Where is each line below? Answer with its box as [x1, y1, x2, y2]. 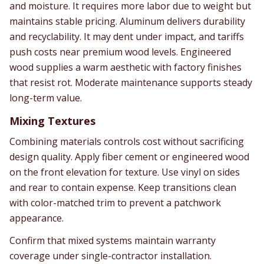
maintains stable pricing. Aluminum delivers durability [9, 15, 245, 28]
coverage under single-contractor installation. [9, 249, 212, 262]
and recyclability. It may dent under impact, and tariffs [9, 30, 244, 43]
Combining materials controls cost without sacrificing [9, 135, 244, 148]
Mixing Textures [9, 114, 95, 128]
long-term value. [9, 91, 82, 104]
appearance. [9, 212, 64, 225]
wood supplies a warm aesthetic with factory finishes [9, 61, 242, 74]
